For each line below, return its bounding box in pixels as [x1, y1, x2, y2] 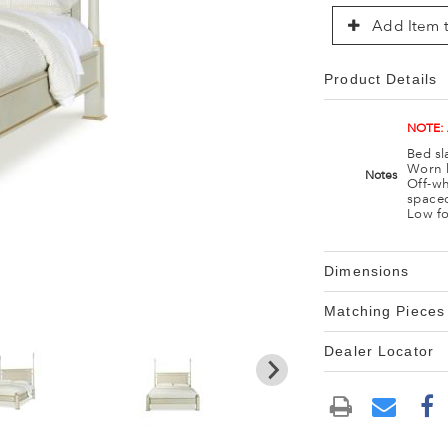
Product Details [324, 71, 437, 87]
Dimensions [324, 263, 410, 279]
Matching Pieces [324, 303, 445, 319]
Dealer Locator [324, 343, 434, 359]
